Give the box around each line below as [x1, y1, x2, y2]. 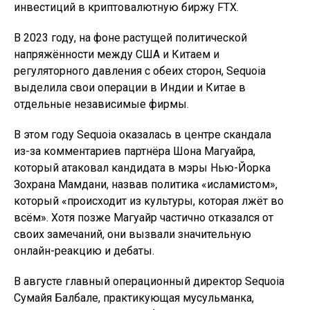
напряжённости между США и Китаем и [14, 48, 219, 61]
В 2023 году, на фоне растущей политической [14, 31, 247, 44]
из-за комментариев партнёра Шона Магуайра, [14, 145, 255, 158]
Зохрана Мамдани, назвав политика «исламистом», [14, 178, 277, 191]
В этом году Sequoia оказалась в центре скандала [14, 128, 271, 141]
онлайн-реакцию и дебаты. [14, 244, 154, 257]
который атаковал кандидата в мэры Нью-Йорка [14, 161, 271, 174]
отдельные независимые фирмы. [14, 98, 189, 111]
